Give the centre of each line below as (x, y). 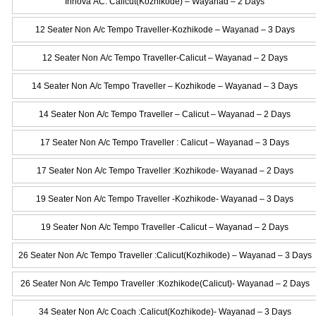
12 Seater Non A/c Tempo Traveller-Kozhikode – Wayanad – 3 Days (165, 29)
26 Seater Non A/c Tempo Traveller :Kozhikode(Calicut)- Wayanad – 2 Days (165, 283)
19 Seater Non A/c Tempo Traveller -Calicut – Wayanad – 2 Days (165, 227)
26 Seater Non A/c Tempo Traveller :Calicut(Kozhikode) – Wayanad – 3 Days (165, 255)
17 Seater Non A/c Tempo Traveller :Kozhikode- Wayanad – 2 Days (165, 170)
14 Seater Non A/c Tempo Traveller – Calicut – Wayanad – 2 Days (165, 114)
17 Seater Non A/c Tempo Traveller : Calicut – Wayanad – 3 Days (165, 142)
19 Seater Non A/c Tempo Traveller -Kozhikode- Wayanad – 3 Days (165, 199)
